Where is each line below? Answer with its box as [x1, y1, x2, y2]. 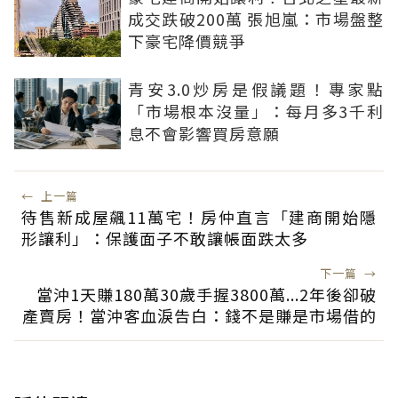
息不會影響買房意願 [128, 121, 280, 145]
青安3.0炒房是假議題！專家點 [128, 76, 384, 100]
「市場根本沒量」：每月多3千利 [128, 99, 384, 123]
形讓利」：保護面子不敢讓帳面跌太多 [21, 226, 308, 250]
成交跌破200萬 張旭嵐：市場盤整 [128, 6, 384, 30]
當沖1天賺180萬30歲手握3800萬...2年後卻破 [36, 282, 377, 306]
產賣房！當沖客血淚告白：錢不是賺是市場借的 [22, 303, 377, 327]
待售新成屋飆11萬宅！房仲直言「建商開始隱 [21, 204, 377, 228]
